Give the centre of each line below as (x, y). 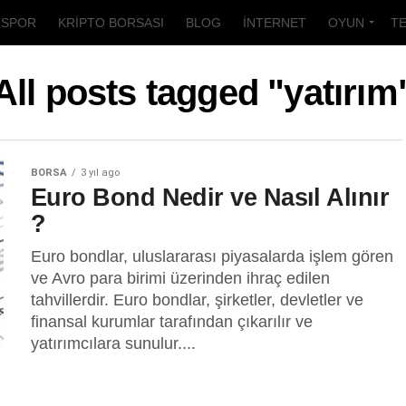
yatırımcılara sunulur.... (113, 343)
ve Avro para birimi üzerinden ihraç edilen (180, 278)
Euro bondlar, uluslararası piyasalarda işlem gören (212, 256)
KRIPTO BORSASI (111, 23)
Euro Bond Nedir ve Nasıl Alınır (210, 197)
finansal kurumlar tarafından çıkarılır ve (172, 322)
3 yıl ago (100, 173)
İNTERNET (275, 23)
